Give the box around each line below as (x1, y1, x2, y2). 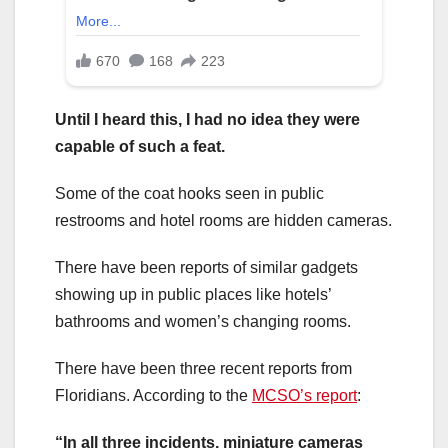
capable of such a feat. (55, 137, 225, 155)
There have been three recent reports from (55, 359, 352, 377)
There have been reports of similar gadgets (55, 258, 358, 276)
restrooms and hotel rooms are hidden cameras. (55, 211, 392, 229)
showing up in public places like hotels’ (55, 285, 331, 303)
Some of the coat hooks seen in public (55, 184, 324, 202)
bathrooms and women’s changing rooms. (55, 312, 351, 330)
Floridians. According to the (55, 386, 252, 404)
